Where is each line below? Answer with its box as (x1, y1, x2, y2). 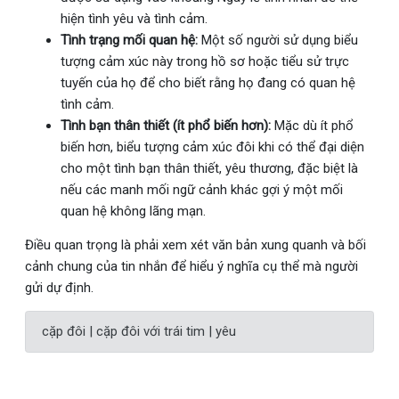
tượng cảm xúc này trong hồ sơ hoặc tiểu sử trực (61, 53, 349, 69)
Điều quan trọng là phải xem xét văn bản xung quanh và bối (25, 236, 366, 253)
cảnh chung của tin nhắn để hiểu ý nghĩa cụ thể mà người (25, 257, 358, 274)
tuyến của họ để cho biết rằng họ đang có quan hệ (61, 74, 355, 91)
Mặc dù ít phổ (271, 117, 354, 134)
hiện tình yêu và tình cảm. (61, 10, 208, 27)
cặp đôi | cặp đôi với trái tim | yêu (41, 323, 236, 340)
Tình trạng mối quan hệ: (61, 31, 198, 48)
